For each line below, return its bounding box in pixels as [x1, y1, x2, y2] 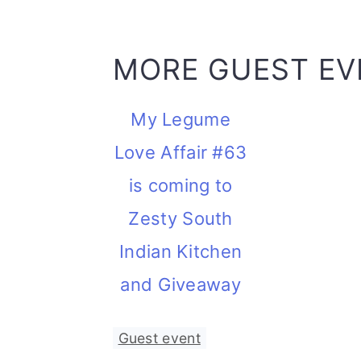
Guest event [118, 330, 201, 346]
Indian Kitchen [119, 241, 243, 262]
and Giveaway [120, 274, 241, 295]
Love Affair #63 [114, 142, 247, 163]
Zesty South [128, 208, 233, 229]
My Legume [131, 109, 230, 130]
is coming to [128, 175, 233, 196]
